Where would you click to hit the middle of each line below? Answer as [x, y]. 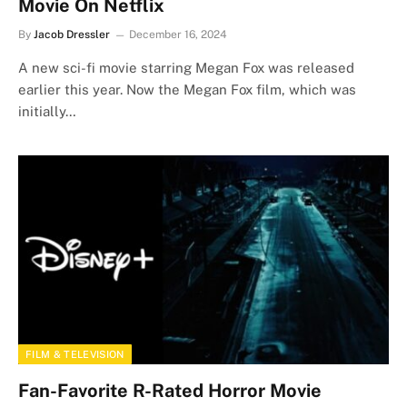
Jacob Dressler [72, 35]
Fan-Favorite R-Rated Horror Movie [170, 390]
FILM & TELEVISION [75, 354]
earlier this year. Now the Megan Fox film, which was [187, 89]
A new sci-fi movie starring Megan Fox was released [186, 68]
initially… [47, 111]
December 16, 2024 [178, 35]
